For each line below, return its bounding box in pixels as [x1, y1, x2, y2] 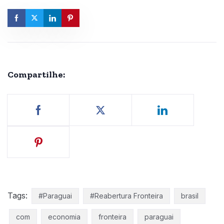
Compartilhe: [7, 68, 65, 80]
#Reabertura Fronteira [90, 191, 163, 200]
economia [48, 212, 80, 221]
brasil [181, 191, 198, 200]
